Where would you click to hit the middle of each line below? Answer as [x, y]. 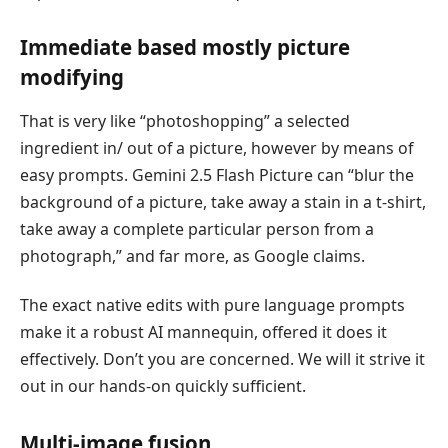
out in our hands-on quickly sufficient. [163, 385]
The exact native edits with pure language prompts [212, 304]
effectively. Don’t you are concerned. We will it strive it [222, 358]
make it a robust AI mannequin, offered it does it [203, 331]
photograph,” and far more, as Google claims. [192, 255]
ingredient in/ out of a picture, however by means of [216, 147]
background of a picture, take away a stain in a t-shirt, [223, 201]
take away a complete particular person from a [197, 228]
